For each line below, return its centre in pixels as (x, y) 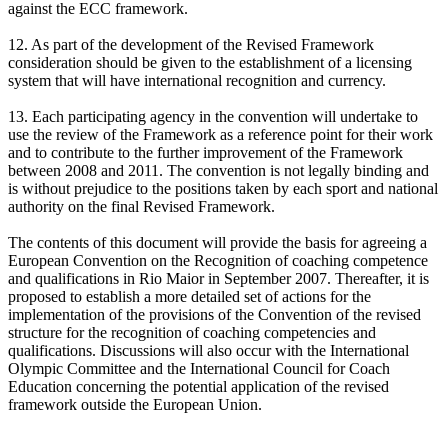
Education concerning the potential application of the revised (198, 386)
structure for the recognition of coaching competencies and (192, 332)
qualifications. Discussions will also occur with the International (208, 350)
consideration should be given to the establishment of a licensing (210, 62)
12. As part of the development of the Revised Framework (191, 44)
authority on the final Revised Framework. (141, 206)
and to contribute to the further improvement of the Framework (205, 152)
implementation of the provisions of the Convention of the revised (214, 314)
